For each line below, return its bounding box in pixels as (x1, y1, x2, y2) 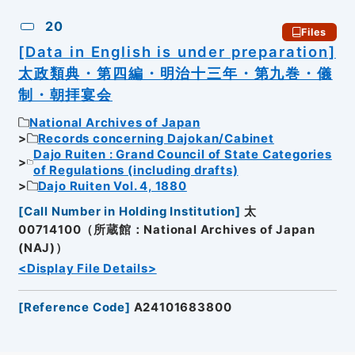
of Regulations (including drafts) (33, 162, 239, 177)
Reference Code (23, 300, 126, 315)
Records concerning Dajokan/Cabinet (37, 131, 274, 146)
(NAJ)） (17, 241, 68, 256)
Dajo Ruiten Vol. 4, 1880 (37, 178, 187, 193)
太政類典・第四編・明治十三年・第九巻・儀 (17, 64, 333, 82)
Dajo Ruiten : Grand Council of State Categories (33, 147, 332, 162)
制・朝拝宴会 (17, 86, 113, 104)
